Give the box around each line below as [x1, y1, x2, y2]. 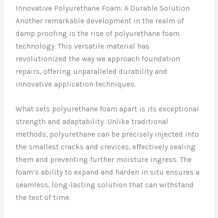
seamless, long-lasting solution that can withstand [16, 181, 194, 190]
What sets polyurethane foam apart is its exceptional [16, 105, 200, 114]
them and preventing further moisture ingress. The [16, 155, 192, 164]
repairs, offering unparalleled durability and [16, 67, 168, 76]
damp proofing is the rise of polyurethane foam [16, 29, 180, 38]
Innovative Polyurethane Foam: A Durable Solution [16, 4, 190, 13]
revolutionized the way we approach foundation [16, 54, 181, 64]
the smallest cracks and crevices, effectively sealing [16, 143, 196, 152]
